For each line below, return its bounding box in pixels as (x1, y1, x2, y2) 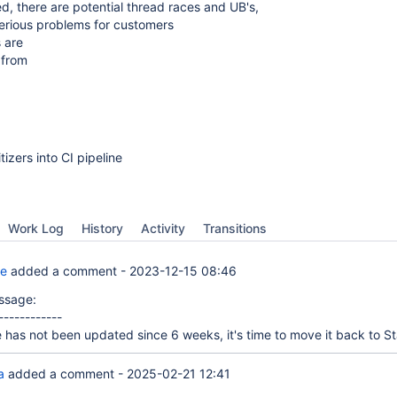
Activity (141, 221, 185, 236)
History (82, 221, 123, 236)
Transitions (203, 221, 267, 236)
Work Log (8, 221, 64, 236)
